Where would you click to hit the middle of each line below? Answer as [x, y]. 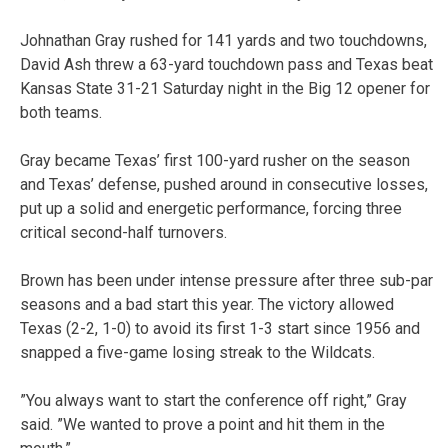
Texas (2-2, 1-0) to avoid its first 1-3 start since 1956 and [220, 328]
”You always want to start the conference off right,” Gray [213, 400]
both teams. [61, 112]
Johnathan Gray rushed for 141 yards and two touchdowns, [223, 40]
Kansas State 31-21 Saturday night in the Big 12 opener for [225, 88]
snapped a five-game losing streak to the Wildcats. [197, 352]
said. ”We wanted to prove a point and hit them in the [202, 424]
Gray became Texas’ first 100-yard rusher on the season [215, 160]
